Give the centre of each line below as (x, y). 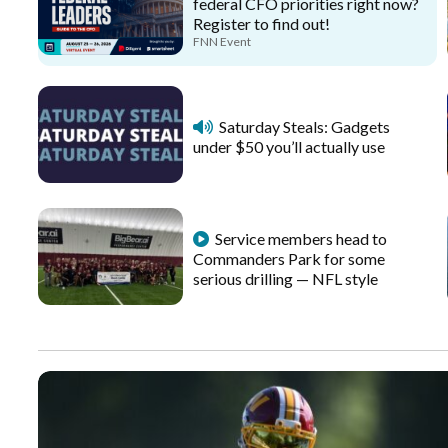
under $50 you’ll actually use (289, 147)
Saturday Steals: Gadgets (304, 127)
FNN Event (222, 42)
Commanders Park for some (289, 259)
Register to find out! (261, 24)
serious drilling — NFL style (285, 279)
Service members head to (301, 239)
